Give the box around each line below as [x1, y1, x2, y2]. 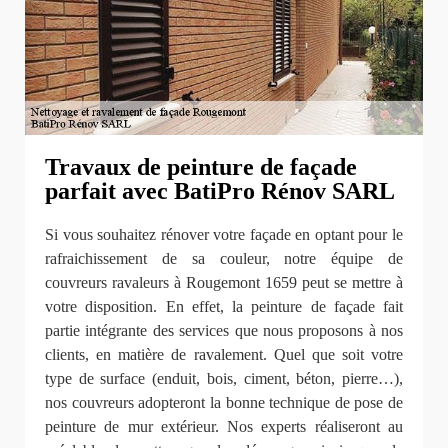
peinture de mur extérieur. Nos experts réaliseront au [45, 418, 403, 436]
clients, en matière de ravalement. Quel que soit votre [45, 346, 403, 364]
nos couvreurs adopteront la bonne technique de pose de [45, 394, 403, 412]
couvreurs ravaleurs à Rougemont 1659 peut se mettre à [45, 274, 403, 292]
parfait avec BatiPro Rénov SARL [45, 178, 395, 205]
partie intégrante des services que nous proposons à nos [45, 322, 403, 340]
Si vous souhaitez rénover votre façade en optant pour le [45, 226, 403, 244]
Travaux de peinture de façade [45, 154, 357, 181]
